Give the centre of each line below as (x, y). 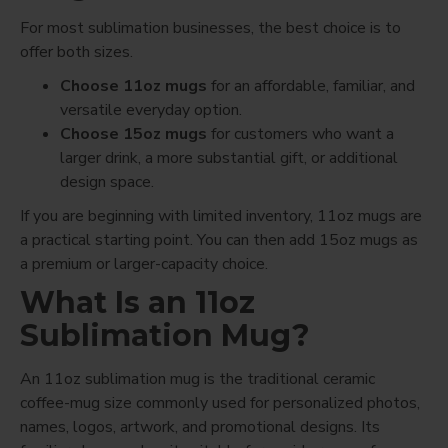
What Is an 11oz (137, 302)
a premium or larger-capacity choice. (144, 263)
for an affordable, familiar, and (311, 85)
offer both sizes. (76, 51)
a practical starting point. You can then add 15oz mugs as (219, 239)
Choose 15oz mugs (133, 133)
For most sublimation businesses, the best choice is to (210, 27)
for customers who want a (300, 133)
